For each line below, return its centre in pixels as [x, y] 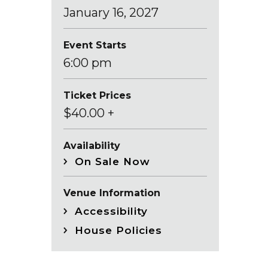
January [88, 13]
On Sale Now [112, 162]
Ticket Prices [97, 96]
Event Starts [95, 45]
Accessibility [111, 211]
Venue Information [112, 193]
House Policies [118, 231]
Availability [92, 146]
